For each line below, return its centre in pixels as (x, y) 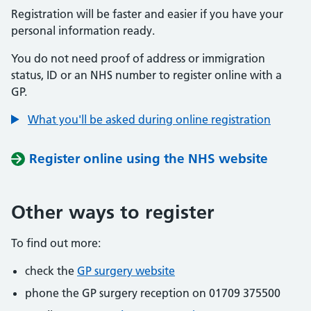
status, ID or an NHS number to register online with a (146, 75)
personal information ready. (83, 31)
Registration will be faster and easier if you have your (147, 14)
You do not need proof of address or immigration (138, 58)
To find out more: (56, 243)
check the (51, 271)
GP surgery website (126, 271)
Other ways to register (113, 212)
